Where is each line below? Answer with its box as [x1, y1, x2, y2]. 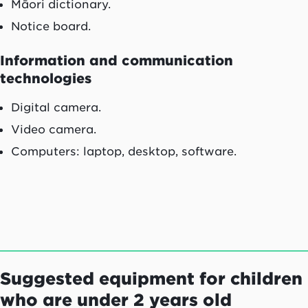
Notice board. [11, 19, 91, 34]
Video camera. [11, 122, 96, 137]
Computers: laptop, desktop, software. [11, 144, 236, 159]
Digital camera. [11, 100, 101, 115]
